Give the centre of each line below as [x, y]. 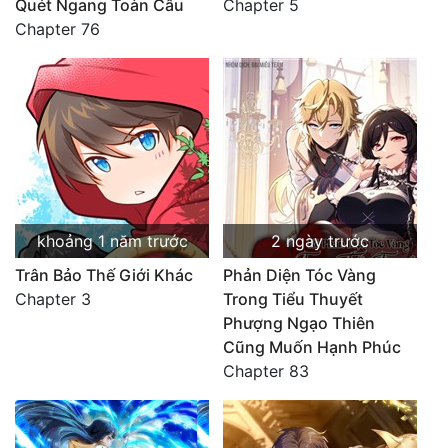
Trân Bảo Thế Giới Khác [104, 275]
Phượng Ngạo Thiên [299, 323]
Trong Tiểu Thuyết [293, 299]
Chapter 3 [53, 299]
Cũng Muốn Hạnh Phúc [312, 347]
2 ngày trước [320, 241]
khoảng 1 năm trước [112, 241]
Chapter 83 [266, 371]
